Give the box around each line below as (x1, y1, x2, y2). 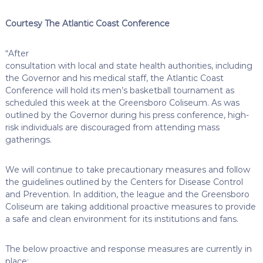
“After (5, 48, 29, 59)
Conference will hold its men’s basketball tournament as (5, 85, 234, 96)
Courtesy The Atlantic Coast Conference (5, 18, 170, 29)
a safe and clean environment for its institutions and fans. (5, 213, 238, 224)
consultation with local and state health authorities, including (5, 60, 252, 71)
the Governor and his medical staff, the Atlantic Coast (5, 72, 224, 83)
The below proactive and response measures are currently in (5, 243, 252, 254)
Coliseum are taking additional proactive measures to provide (5, 201, 256, 212)
